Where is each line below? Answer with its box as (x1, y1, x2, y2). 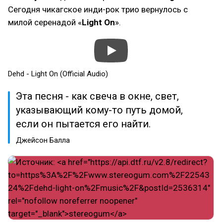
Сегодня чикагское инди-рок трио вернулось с (8, 4, 188, 14)
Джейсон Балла (16, 136, 70, 145)
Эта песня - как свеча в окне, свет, (16, 90, 179, 102)
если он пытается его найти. (16, 118, 151, 130)
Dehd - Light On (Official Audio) (8, 69, 108, 78)
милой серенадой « (8, 17, 82, 27)
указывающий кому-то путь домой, (16, 104, 183, 116)
